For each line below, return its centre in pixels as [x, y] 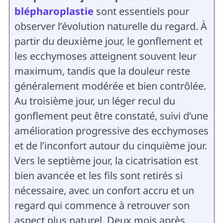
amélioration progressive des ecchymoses [111, 131]
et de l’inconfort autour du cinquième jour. [111, 146]
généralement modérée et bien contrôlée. [110, 86]
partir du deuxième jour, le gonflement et [108, 41]
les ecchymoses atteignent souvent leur [105, 56]
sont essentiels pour [141, 11]
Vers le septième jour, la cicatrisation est [106, 161]
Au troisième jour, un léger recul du [95, 101]
